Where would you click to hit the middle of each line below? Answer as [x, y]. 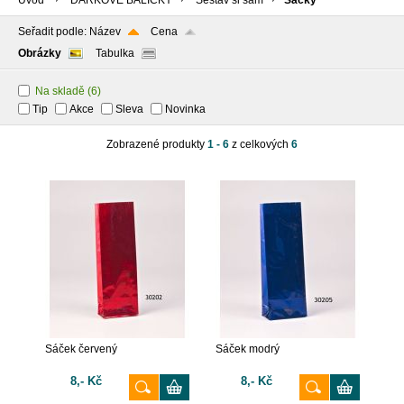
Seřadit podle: [54, 32]
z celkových [260, 145]
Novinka [185, 110]
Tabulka [115, 54]
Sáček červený [81, 349]
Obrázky [40, 54]
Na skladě [60, 92]
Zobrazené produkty [157, 145]
